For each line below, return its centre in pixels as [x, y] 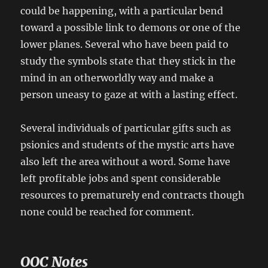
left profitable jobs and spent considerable [121, 179]
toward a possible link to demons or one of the [131, 28]
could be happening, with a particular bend [122, 11]
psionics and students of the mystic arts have [128, 145]
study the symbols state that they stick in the [128, 61]
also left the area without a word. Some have [126, 162]
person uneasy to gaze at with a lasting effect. [129, 95]
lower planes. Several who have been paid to [125, 45]
